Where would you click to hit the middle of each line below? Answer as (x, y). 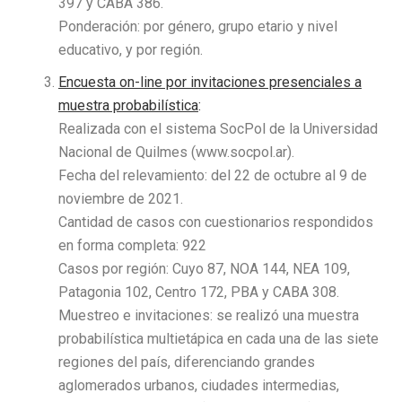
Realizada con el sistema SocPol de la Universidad (218, 128)
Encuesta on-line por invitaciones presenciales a (210, 82)
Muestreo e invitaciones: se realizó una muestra (209, 315)
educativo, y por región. (131, 49)
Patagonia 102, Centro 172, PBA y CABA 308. (199, 292)
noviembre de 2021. (121, 198)
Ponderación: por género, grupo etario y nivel (198, 26)
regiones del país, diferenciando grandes (187, 362)
